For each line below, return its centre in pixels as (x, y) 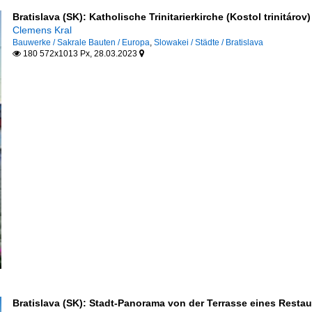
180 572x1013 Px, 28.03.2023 (80, 54)
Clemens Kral (42, 30)
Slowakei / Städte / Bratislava (208, 42)
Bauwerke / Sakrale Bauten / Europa (81, 42)
